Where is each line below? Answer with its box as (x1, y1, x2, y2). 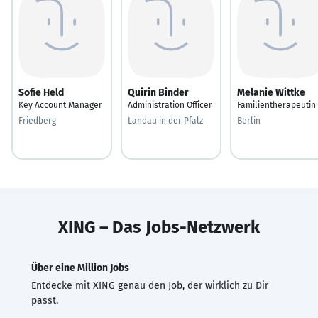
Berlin (237, 115, 261, 126)
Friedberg (18, 115, 56, 126)
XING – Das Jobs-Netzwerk (58, 216, 260, 237)
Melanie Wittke (237, 86, 305, 99)
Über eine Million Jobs (31, 261, 129, 274)
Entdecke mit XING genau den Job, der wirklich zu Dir (31, 279, 268, 292)
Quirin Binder (128, 86, 189, 99)
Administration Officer (128, 99, 212, 110)
